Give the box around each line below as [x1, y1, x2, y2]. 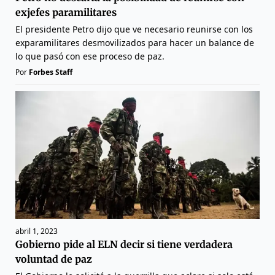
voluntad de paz [15, 252, 92, 265]
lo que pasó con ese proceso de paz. [15, 50, 165, 63]
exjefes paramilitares [15, 6, 117, 19]
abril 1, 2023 [15, 225, 58, 236]
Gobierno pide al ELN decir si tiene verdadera [15, 238, 233, 250]
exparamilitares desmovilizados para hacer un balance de [15, 37, 254, 49]
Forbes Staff [29, 67, 72, 78]
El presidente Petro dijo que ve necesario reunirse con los [15, 23, 253, 36]
